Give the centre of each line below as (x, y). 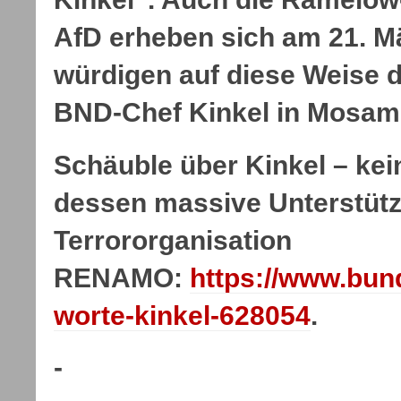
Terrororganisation (173, 240)
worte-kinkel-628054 (182, 315)
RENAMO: (122, 277)
